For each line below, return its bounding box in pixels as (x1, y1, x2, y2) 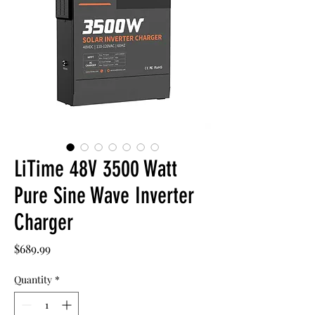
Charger (14, 209, 73, 236)
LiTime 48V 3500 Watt (14, 155, 177, 183)
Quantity (14, 273, 52, 287)
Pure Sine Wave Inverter (14, 182, 194, 210)
